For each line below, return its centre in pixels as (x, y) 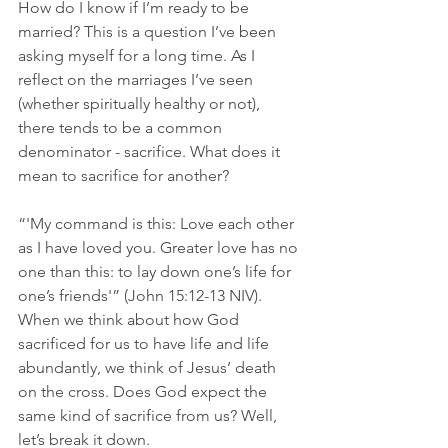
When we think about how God (130, 319)
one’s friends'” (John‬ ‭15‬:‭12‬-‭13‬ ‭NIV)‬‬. (142, 295)
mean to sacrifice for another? (125, 175)
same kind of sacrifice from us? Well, (149, 415)
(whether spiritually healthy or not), (141, 103)
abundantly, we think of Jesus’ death (149, 367)
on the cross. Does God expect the (144, 391)
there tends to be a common (122, 127)
